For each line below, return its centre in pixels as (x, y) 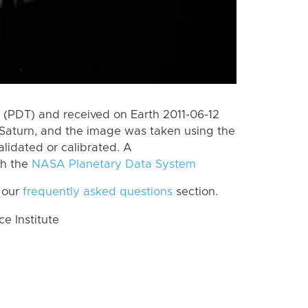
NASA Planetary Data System (114, 164)
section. (195, 192)
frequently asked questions (98, 192)
